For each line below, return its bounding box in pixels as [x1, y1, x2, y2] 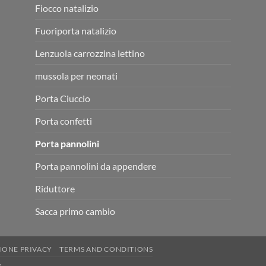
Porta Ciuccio [35, 92, 90, 104]
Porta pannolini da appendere [35, 160, 156, 172]
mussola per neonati [35, 69, 118, 81]
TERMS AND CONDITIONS [59, 244, 153, 254]
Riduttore [35, 182, 75, 194]
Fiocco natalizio [35, 2, 99, 14]
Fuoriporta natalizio [35, 24, 116, 36]
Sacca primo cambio [35, 205, 115, 217]
